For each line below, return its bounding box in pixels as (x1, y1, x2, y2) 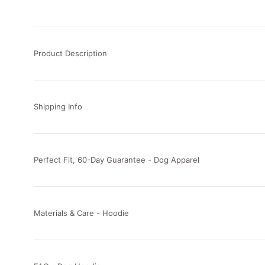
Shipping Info (34, 101, 82, 111)
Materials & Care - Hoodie (34, 208, 129, 218)
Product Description (34, 48, 107, 58)
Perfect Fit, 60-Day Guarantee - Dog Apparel (34, 154, 199, 164)
